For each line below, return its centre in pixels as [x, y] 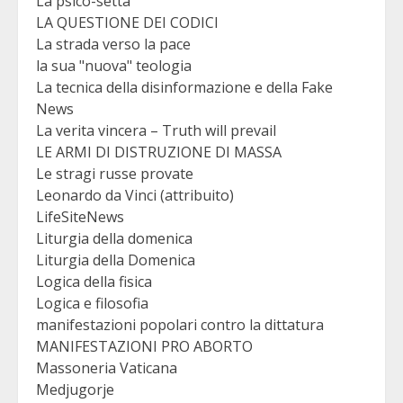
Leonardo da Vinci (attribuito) [135, 195]
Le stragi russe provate [115, 173]
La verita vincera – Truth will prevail [156, 130]
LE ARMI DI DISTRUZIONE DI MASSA [159, 152]
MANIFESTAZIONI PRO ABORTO [144, 346]
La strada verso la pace [113, 44]
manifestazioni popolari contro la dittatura [180, 324]
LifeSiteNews [80, 216]
